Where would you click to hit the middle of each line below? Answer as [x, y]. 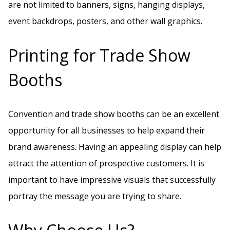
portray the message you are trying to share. [95, 196]
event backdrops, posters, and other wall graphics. [105, 21]
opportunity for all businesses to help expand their [107, 131]
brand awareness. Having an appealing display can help [115, 147]
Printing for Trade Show [99, 55]
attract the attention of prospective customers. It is [106, 164]
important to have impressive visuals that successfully [112, 180]
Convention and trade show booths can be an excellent [114, 114]
